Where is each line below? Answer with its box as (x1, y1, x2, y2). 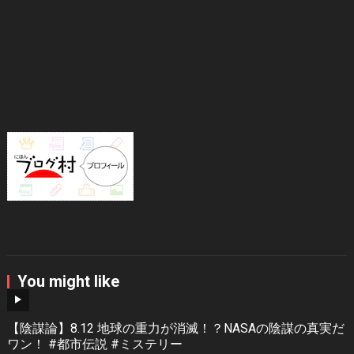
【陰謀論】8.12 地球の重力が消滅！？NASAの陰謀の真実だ (6, 320, 345, 336)
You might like (17, 271, 119, 291)
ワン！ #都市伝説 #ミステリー (6, 336, 183, 352)
